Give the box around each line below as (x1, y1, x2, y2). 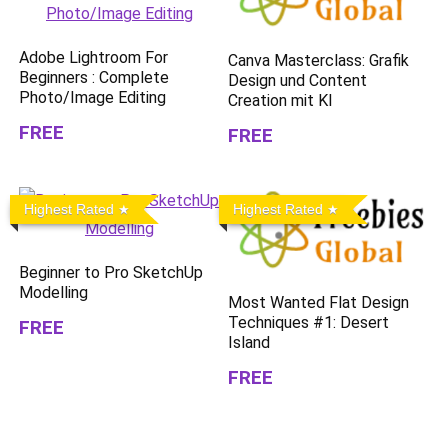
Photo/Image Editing (19, 87, 167, 107)
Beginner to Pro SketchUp (19, 262, 204, 282)
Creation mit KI (228, 90, 334, 110)
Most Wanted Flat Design (228, 293, 410, 313)
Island (228, 333, 271, 353)
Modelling (19, 282, 89, 302)
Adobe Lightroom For (19, 47, 169, 67)
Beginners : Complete (19, 67, 170, 87)
